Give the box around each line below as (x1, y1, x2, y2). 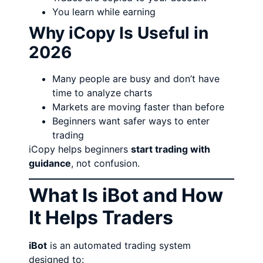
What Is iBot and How (29, 183, 224, 207)
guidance (29, 157, 72, 169)
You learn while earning (52, 5, 156, 18)
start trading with (131, 143, 211, 155)
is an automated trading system (47, 239, 191, 251)
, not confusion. (71, 157, 140, 169)
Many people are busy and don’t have (52, 72, 220, 85)
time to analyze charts (52, 86, 153, 99)
